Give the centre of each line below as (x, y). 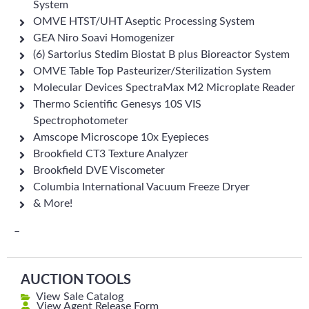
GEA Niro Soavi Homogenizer (104, 38)
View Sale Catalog (79, 297)
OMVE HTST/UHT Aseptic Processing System (144, 21)
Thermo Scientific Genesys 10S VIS (117, 104)
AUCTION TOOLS (76, 280)
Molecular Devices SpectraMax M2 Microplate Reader (164, 88)
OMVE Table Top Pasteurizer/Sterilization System (152, 71)
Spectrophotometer (81, 121)
